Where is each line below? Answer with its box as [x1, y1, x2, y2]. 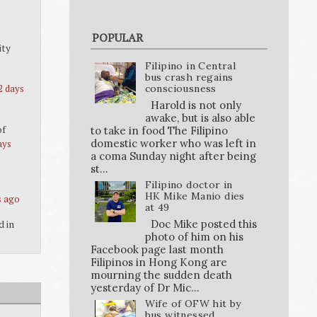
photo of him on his [144, 229, 243, 243]
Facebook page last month [91, 242, 224, 256]
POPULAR [92, 30, 143, 46]
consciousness [144, 82, 217, 96]
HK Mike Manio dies [144, 189, 245, 202]
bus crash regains [144, 71, 234, 84]
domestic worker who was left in [91, 136, 256, 150]
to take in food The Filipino [91, 123, 228, 137]
